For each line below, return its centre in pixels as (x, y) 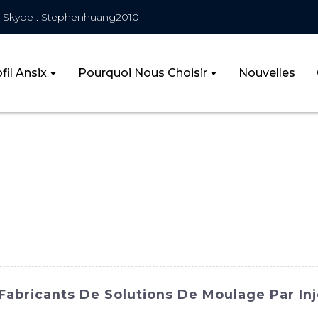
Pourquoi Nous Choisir (142, 72)
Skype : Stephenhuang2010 (71, 17)
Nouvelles (267, 72)
